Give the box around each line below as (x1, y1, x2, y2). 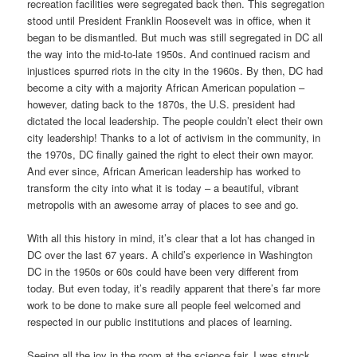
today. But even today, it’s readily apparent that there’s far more (27, 280, 321, 296)
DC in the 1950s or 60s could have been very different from (27, 264, 300, 280)
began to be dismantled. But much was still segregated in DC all (27, 29, 324, 45)
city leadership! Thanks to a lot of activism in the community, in (27, 130, 321, 146)
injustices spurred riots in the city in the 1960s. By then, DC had (27, 63, 324, 79)
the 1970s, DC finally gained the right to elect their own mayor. (27, 147, 315, 163)
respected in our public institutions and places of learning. (27, 314, 293, 330)
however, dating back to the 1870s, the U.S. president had (27, 96, 296, 112)
